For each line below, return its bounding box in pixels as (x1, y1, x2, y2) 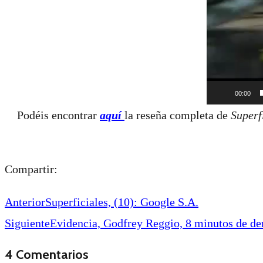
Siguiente (5, 216, 50, 230)
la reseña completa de (124, 108, 231, 122)
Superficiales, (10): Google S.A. (45, 195, 198, 208)
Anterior (5, 195, 45, 208)
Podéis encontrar (17, 108, 100, 122)
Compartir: (5, 162, 58, 176)
